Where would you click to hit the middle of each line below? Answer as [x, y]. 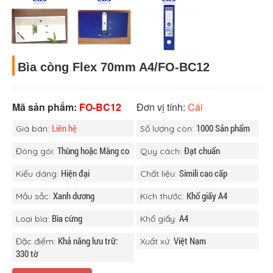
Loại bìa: [34, 219]
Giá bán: [34, 129]
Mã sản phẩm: [46, 107]
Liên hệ [64, 128]
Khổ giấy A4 [207, 196]
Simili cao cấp [203, 173]
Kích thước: [163, 196]
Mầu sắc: [34, 196]
